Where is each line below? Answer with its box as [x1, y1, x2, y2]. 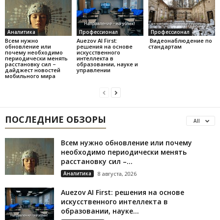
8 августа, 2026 [98, 170, 137, 178]
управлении [76, 66, 110, 74]
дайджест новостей [5, 66, 60, 74]
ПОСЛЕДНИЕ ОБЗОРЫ [5, 113, 106, 126]
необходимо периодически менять [61, 147, 187, 157]
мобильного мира [5, 72, 55, 80]
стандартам [148, 43, 182, 51]
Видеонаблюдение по [148, 37, 212, 45]
